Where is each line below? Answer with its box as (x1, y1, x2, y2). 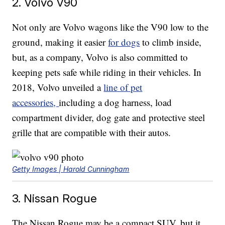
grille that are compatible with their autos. (12, 126, 171, 139)
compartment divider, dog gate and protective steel (12, 111, 205, 124)
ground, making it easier (12, 36, 108, 49)
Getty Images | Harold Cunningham (12, 165, 130, 174)
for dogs (108, 36, 140, 49)
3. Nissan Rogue (12, 191, 97, 205)
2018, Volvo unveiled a (12, 81, 104, 94)
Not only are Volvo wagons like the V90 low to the (12, 21, 209, 34)
